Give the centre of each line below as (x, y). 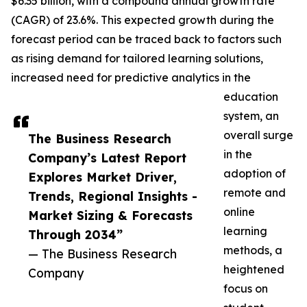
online (239, 212)
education (251, 97)
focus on (246, 289)
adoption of (255, 174)
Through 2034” (75, 235)
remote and (255, 193)
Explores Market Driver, (102, 177)
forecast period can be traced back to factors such (146, 39)
